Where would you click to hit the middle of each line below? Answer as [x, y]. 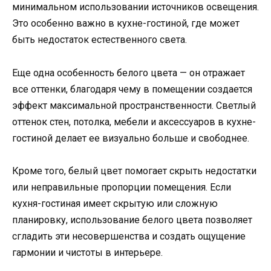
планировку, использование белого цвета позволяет [132, 220]
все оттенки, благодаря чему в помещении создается [132, 89]
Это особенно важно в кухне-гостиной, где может [126, 24]
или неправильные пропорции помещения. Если [122, 187]
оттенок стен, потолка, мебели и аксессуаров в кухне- [134, 122]
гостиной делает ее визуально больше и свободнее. [131, 138]
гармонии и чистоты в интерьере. [87, 252]
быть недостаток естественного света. [100, 40]
